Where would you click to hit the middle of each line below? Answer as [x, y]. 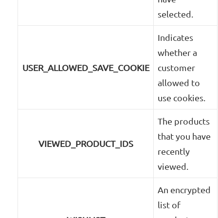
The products [184, 121]
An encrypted [184, 190]
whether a [178, 53]
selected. [176, 14]
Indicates [176, 37]
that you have [184, 136]
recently [174, 151]
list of [169, 205]
